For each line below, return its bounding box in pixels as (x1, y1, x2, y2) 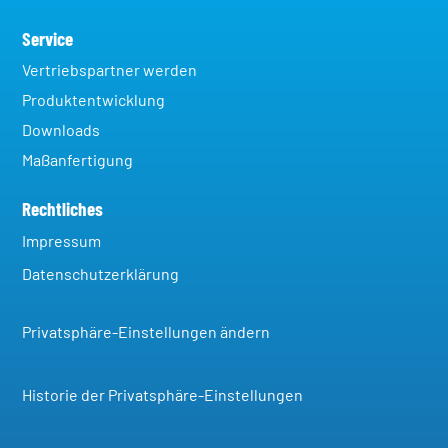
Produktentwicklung (22, 92, 166, 109)
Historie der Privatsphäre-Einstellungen (22, 387, 304, 404)
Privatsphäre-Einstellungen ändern (22, 324, 271, 341)
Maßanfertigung (22, 152, 134, 169)
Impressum (22, 233, 102, 250)
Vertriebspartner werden (22, 62, 198, 79)
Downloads (22, 122, 101, 139)
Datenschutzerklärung (22, 266, 180, 283)
